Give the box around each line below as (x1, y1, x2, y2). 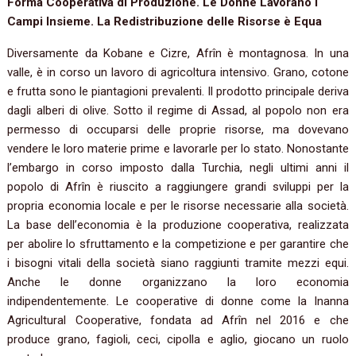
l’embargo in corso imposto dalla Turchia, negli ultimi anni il (7, 161, 349, 176)
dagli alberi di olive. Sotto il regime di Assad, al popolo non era (7, 103, 349, 118)
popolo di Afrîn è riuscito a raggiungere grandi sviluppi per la (7, 180, 349, 195)
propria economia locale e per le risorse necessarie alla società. (7, 199, 349, 214)
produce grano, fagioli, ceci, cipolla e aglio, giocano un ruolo (7, 332, 349, 347)
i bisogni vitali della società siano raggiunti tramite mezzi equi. (7, 256, 349, 271)
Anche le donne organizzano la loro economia (7, 275, 349, 290)
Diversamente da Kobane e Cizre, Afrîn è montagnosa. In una (7, 46, 349, 61)
